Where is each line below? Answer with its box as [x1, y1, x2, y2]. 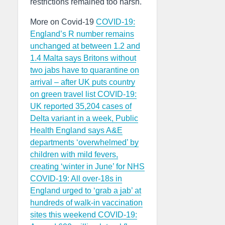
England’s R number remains [30, 30, 134, 38]
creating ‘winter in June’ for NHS [30, 162, 145, 171]
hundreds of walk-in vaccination [30, 198, 143, 207]
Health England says [30, 126, 106, 135]
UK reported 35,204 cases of [30, 102, 132, 110]
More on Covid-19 [30, 18, 96, 26]
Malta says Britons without [43, 54, 136, 62]
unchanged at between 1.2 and [30, 42, 140, 50]
